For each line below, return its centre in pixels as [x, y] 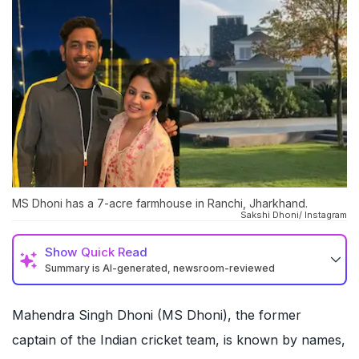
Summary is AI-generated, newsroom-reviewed [160, 268]
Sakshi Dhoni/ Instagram [294, 215]
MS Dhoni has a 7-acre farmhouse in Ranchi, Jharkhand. [160, 204]
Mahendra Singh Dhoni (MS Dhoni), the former [157, 315]
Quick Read [114, 252]
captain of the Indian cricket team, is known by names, [179, 340]
